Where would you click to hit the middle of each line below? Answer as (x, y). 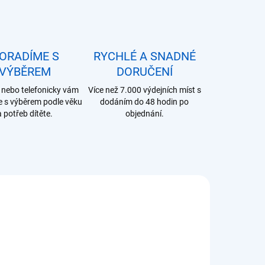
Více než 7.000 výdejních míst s (144, 90)
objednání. (144, 114)
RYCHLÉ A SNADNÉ (144, 56)
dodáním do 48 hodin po (144, 102)
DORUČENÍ (144, 72)
